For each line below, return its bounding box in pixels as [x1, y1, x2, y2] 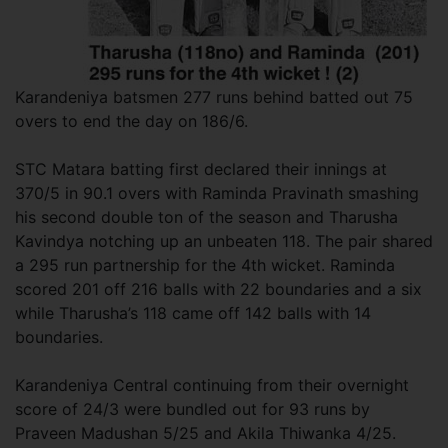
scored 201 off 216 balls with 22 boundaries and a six [15, 279, 422, 299]
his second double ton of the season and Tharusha [15, 207, 398, 227]
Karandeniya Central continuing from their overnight [15, 375, 409, 395]
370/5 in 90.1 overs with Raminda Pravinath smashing [15, 183, 419, 203]
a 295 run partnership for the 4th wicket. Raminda [15, 255, 395, 275]
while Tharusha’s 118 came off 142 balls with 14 [15, 303, 371, 323]
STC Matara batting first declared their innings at [15, 159, 387, 179]
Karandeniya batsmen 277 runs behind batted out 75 [15, 87, 413, 107]
